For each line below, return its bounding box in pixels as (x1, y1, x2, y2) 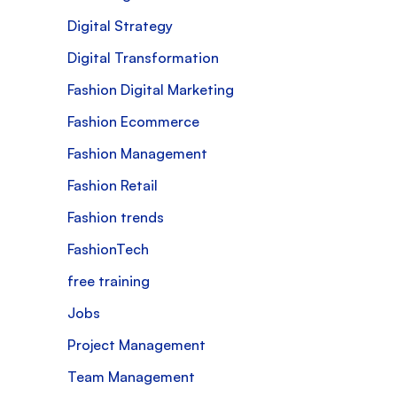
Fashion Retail (67, 175, 158, 194)
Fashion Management (67, 144, 207, 162)
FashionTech (67, 239, 149, 258)
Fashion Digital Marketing (67, 80, 234, 98)
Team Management (67, 367, 195, 385)
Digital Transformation (67, 48, 219, 66)
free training (67, 271, 150, 290)
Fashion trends (67, 207, 164, 226)
